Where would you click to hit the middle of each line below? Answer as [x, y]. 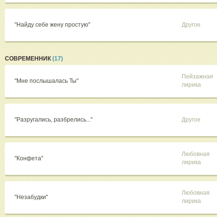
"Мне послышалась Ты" [47, 81]
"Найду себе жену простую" [53, 25]
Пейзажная [197, 77]
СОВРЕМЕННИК [29, 59]
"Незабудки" [32, 197]
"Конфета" [30, 159]
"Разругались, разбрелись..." [54, 120]
